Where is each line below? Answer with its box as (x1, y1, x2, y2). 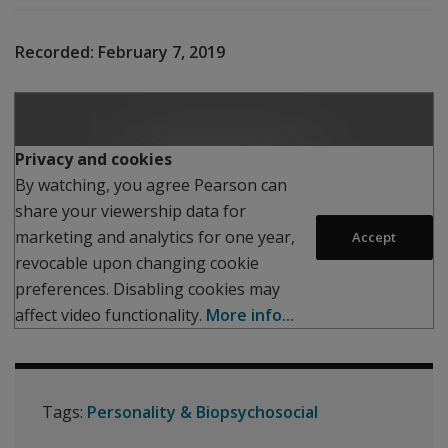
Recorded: (15, 41, 94, 63)
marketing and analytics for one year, (15, 226, 295, 249)
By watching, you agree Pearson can (15, 174, 287, 197)
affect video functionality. (15, 304, 206, 327)
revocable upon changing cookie (15, 252, 259, 275)
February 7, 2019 (98, 41, 225, 63)
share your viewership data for (15, 200, 246, 223)
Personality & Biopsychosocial (87, 401, 318, 424)
